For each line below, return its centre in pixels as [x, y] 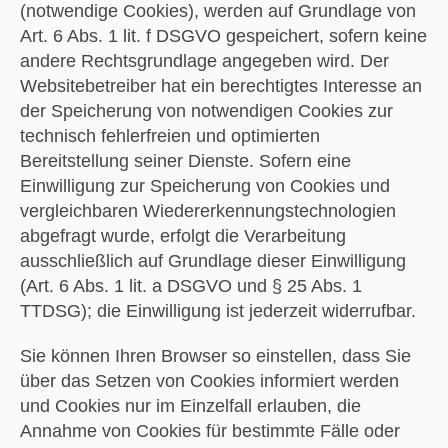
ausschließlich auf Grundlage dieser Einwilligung [212, 260]
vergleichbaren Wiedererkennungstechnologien [207, 210]
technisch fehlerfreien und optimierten [169, 135]
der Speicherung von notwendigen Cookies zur [206, 110]
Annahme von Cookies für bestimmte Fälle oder [209, 430]
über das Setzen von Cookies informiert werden [209, 380]
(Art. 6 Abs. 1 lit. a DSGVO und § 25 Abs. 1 [190, 285]
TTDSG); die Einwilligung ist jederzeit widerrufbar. [217, 310]
